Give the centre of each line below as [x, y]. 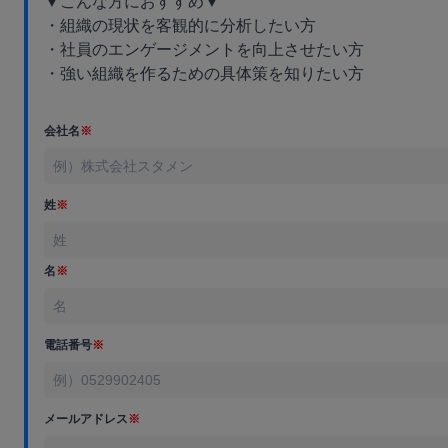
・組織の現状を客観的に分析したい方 [180, 26]
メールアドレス [86, 419]
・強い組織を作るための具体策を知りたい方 [204, 74]
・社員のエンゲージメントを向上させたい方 [204, 50]
